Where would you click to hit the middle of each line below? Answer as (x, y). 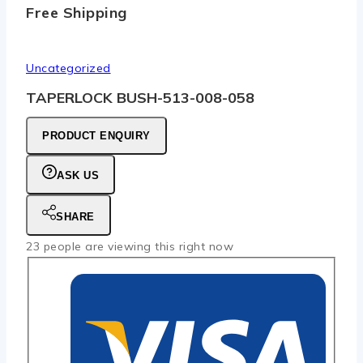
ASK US (78, 175)
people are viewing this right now (137, 246)
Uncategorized (68, 68)
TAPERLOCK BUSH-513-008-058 (140, 97)
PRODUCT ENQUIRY (96, 135)
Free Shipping (77, 12)
